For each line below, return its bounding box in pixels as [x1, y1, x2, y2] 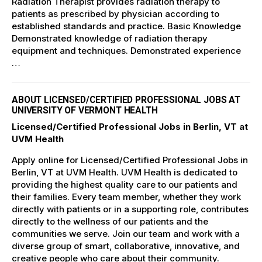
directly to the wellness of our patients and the [12, 215, 208, 227]
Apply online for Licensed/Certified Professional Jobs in [12, 154, 248, 166]
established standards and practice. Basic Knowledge [12, 20, 241, 32]
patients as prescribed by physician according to [12, 8, 219, 20]
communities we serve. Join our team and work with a [12, 227, 240, 239]
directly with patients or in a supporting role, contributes [12, 203, 249, 215]
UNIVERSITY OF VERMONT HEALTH [12, 104, 158, 116]
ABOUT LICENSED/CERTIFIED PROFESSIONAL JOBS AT [12, 94, 240, 105]
